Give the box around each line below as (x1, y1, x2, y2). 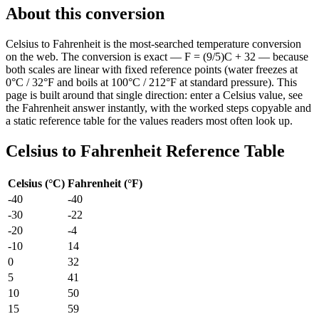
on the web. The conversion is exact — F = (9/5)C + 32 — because (6, 50, 308, 63)
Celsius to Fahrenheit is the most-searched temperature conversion (6, 37, 301, 50)
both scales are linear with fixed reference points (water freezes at (6, 63, 298, 75)
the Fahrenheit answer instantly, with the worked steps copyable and (6, 101, 311, 114)
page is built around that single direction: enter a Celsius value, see (6, 88, 303, 101)
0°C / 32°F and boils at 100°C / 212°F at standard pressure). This (6, 75, 297, 88)
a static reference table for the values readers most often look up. (6, 114, 293, 127)
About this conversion (6, 4, 164, 23)
